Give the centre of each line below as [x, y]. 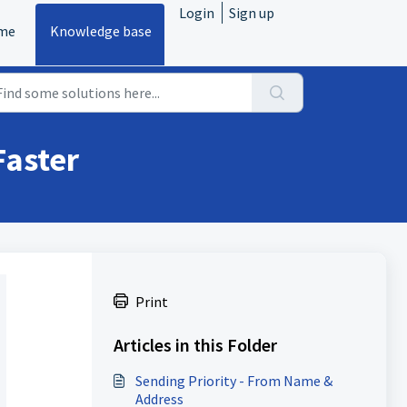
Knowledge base [101, 31]
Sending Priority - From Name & [233, 381]
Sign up [252, 13]
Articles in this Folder [195, 345]
